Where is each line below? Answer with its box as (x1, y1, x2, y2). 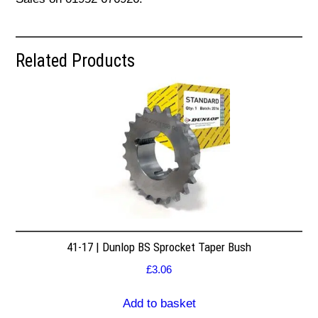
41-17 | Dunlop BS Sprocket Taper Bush (67, 239, 251, 254)
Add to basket (122, 297, 196, 311)
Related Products (16, 50, 136, 72)
